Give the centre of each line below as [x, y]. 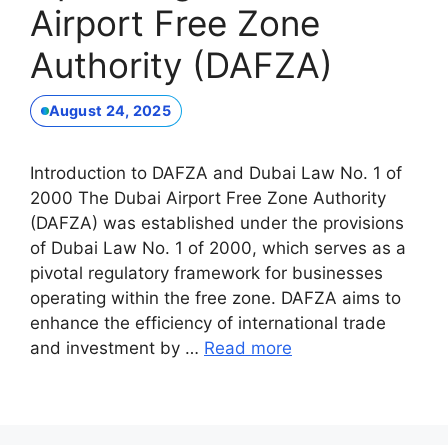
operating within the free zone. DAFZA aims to [215, 297]
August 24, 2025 [109, 111]
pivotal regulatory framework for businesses [206, 272]
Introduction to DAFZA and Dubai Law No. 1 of [216, 172]
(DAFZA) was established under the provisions [217, 222]
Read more [248, 347]
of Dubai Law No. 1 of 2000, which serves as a [218, 247]
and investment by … [117, 347]
